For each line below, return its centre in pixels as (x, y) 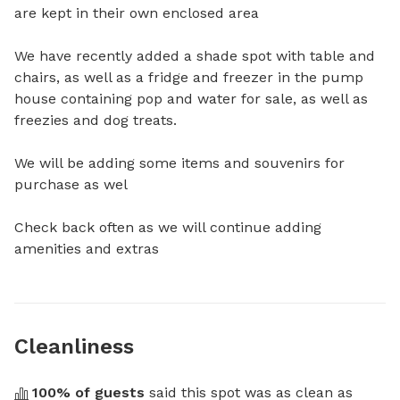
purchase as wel (71, 184)
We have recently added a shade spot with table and (195, 55)
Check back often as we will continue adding (168, 227)
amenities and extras (87, 248)
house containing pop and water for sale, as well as (191, 98)
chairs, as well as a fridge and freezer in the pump (189, 77)
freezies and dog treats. (98, 120)
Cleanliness (74, 346)
